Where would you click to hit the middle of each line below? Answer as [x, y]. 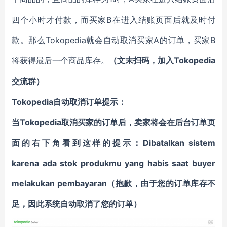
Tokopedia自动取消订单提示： [69, 102]
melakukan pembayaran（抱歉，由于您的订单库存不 [113, 183]
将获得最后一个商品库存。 [60, 60]
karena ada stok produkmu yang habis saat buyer [113, 163]
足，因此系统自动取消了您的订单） [77, 204]
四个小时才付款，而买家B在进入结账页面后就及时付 [113, 20]
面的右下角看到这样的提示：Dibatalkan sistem [113, 143]
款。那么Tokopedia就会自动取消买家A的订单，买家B [113, 40]
